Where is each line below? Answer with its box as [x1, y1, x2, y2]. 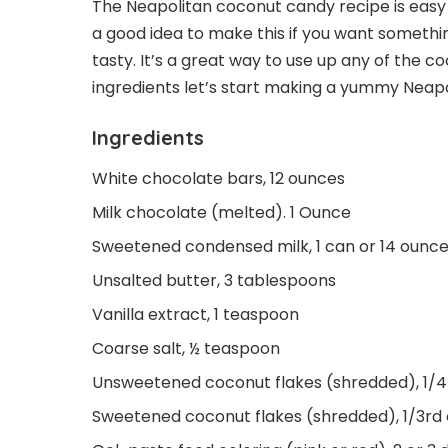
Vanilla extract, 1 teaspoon [92, 302, 303, 326]
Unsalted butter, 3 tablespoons [92, 268, 336, 292]
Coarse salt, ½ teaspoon [92, 336, 284, 360]
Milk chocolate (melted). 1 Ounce [92, 200, 351, 224]
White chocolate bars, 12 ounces [92, 166, 349, 190]
